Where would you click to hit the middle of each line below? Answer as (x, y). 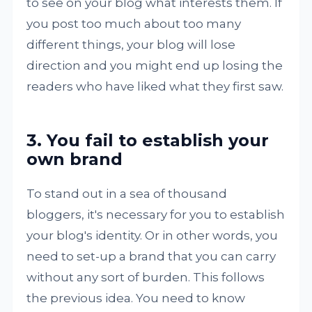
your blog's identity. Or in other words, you (153, 236)
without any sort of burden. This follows (146, 278)
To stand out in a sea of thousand (127, 194)
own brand (75, 159)
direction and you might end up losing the (155, 66)
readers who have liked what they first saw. (155, 87)
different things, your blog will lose (131, 45)
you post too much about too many (134, 24)
